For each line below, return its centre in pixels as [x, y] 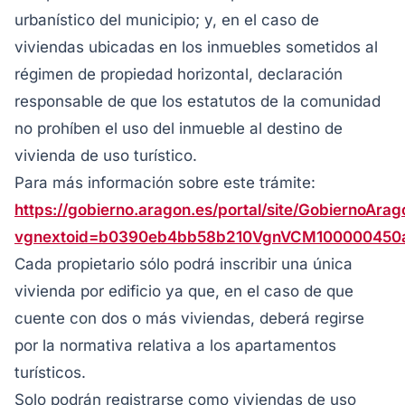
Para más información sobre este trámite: [165, 183]
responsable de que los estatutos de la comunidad [198, 101]
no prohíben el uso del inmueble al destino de [179, 128]
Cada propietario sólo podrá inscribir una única [184, 264]
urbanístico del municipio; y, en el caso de [167, 20]
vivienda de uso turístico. [106, 155]
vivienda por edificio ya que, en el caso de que [184, 291]
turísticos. [50, 372]
